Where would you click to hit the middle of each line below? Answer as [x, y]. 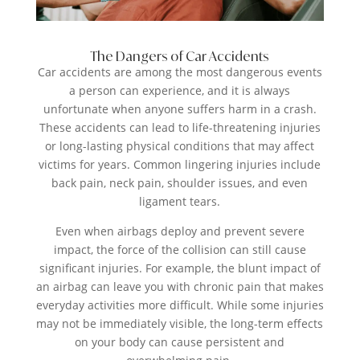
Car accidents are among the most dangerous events [180, 72]
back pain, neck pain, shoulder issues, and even [180, 182]
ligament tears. [180, 201]
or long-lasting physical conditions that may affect [180, 145]
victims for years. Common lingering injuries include [180, 164]
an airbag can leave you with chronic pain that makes [180, 286]
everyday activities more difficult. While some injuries [180, 305]
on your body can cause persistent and [180, 342]
